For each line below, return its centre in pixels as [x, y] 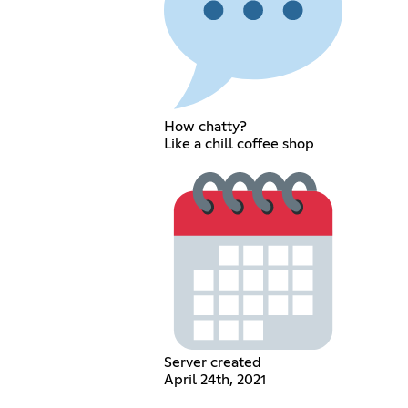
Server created [212, 363]
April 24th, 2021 [214, 380]
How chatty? [205, 127]
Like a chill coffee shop [239, 144]
